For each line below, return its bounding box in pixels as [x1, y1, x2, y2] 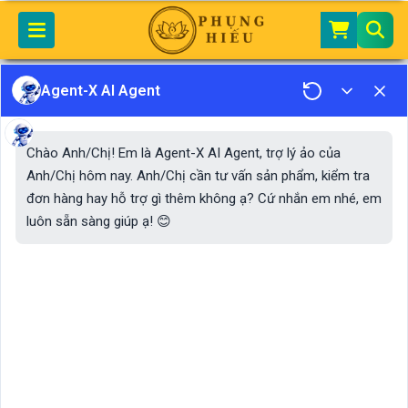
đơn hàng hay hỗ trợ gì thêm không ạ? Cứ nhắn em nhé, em [26, 189, 382, 207]
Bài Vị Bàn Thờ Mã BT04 [93, 70, 230, 86]
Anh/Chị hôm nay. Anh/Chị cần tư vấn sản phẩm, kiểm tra [26, 167, 370, 184]
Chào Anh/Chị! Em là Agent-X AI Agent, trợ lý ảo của [26, 144, 341, 161]
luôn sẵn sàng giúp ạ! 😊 [26, 212, 171, 229]
